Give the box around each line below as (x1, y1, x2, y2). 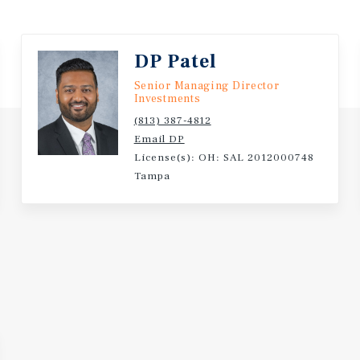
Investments (133, 92, 201, 106)
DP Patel (133, 49, 217, 74)
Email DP (133, 133, 185, 145)
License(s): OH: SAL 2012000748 (133, 151, 314, 164)
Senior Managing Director (133, 79, 280, 93)
